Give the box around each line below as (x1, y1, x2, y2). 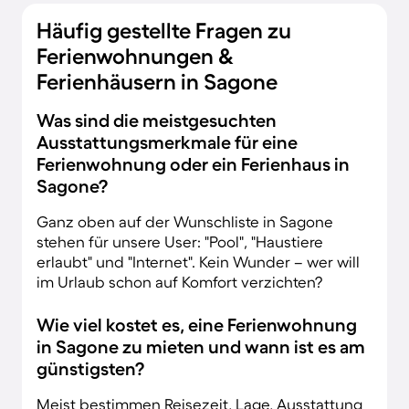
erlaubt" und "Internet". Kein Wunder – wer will (37, 252, 360, 270)
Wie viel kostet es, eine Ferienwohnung (37, 314, 357, 335)
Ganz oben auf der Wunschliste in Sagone (37, 212, 333, 230)
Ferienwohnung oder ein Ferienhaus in (37, 153, 350, 174)
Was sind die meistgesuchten (37, 110, 277, 131)
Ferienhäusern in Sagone (37, 68, 278, 94)
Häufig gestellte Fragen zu (37, 17, 291, 43)
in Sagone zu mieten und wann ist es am (37, 336, 365, 357)
